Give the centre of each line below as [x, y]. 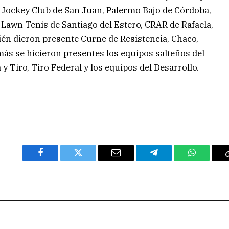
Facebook [58, 160]
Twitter [91, 160]
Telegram [170, 160]
